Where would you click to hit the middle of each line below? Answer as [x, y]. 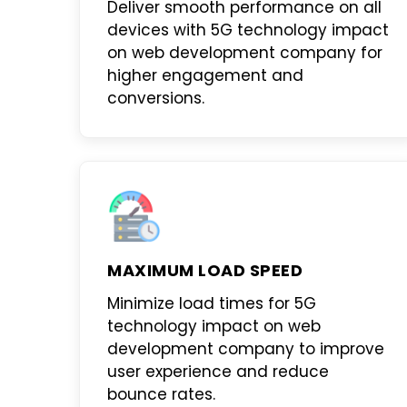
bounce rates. [161, 394]
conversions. [156, 98]
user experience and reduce [218, 372]
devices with [159, 30]
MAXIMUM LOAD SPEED [205, 270]
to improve [339, 349]
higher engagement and [205, 75]
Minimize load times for [201, 303]
